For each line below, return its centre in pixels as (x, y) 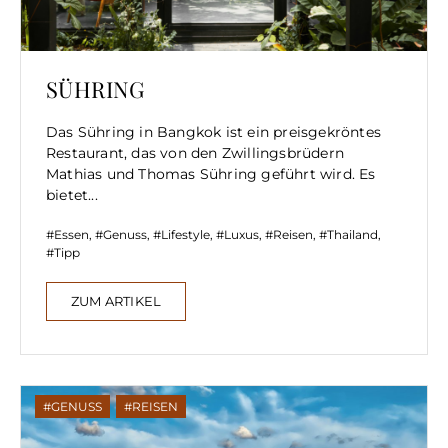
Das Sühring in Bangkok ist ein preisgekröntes (214, 132)
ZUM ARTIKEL (116, 301)
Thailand (352, 234)
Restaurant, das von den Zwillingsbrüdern (195, 153)
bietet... (72, 195)
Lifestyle (185, 234)
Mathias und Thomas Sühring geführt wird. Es (211, 174)
